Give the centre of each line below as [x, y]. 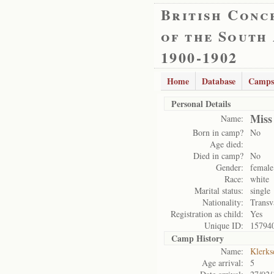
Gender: [230, 167]
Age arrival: [223, 263]
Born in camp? [218, 132]
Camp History [198, 238]
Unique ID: [224, 225]
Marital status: [219, 191]
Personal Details [201, 104]
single [260, 191]
